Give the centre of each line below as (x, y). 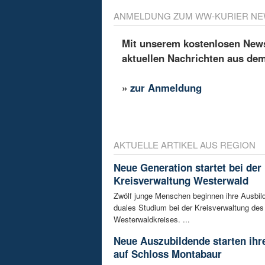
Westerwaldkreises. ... (152, 219)
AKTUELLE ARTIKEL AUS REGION (185, 145)
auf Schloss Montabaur (168, 254)
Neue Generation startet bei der (188, 168)
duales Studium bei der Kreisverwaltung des (189, 208)
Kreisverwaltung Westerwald (181, 181)
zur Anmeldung (166, 87)
